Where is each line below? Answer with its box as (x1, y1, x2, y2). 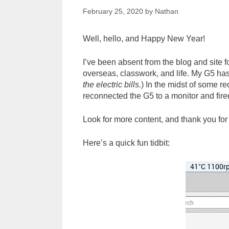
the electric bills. (83, 80, 141, 89)
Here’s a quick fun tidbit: (83, 138, 170, 147)
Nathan (155, 7, 178, 15)
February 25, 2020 (83, 7, 143, 15)
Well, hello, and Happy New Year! (83, 34, 205, 43)
